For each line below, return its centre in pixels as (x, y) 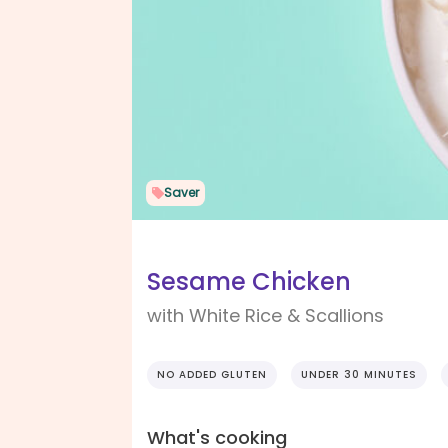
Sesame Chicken (249, 282)
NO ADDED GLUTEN (212, 375)
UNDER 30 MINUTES (359, 375)
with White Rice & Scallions (265, 316)
